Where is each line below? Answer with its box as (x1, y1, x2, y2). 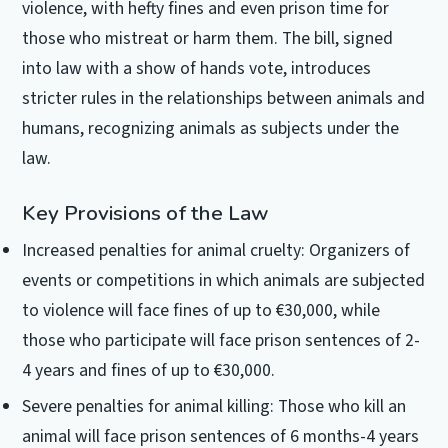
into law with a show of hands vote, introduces (22, 56, 372, 81)
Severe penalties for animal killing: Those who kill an (22, 393, 407, 419)
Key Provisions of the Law (22, 199, 269, 228)
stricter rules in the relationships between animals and (22, 86, 426, 111)
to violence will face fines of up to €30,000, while (22, 298, 381, 324)
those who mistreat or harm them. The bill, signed (22, 26, 394, 51)
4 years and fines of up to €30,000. (22, 358, 276, 384)
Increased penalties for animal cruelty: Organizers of (22, 238, 411, 264)
